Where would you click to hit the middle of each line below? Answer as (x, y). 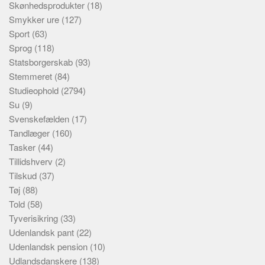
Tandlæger (30, 133)
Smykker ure (35, 19)
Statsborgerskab (42, 62)
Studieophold (35, 90)
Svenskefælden (40, 119)
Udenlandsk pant (43, 232)
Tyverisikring (35, 218)
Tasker (23, 147)
